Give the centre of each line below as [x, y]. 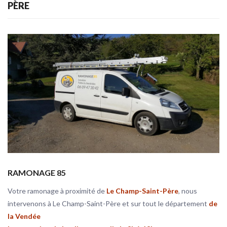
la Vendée [24, 216]
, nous [188, 191]
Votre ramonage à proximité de [57, 191]
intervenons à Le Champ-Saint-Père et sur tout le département [108, 203]
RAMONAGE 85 [37, 173]
